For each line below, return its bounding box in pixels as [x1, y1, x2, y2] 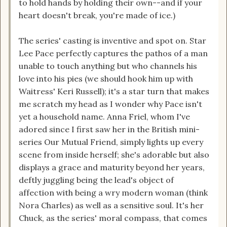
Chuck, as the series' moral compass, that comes [19, 213, 207, 223]
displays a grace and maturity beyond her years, [19, 162, 205, 173]
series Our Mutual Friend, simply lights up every [19, 137, 203, 147]
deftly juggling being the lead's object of [19, 175, 174, 185]
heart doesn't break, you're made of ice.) [19, 10, 175, 21]
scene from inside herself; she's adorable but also [19, 149, 209, 160]
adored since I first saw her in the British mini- [19, 124, 200, 135]
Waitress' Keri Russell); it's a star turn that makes [19, 86, 209, 97]
